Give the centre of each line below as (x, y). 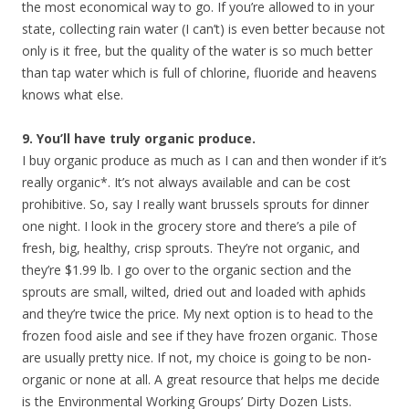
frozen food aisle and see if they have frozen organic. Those (200, 335)
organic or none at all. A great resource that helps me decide (201, 379)
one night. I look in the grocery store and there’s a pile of (189, 225)
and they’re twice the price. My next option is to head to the (198, 313)
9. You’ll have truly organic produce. (139, 138)
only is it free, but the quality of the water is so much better (197, 50)
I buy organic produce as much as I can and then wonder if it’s (204, 160)
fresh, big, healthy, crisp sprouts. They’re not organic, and (191, 247)
